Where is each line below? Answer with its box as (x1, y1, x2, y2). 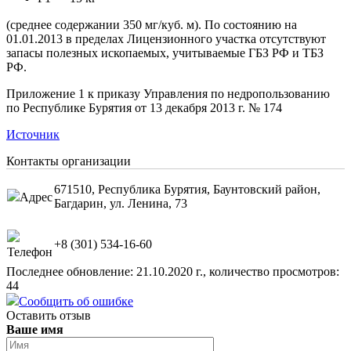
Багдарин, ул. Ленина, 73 (54, 196, 187, 210)
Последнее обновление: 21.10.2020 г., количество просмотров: (6, 264, 339, 278)
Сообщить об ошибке (19, 294, 133, 308)
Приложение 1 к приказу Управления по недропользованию (6, 86, 330, 100)
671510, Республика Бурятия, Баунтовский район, (54, 182, 320, 196)
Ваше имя (6, 322, 63, 336)
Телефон (7, 244, 52, 259)
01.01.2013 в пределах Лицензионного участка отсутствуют (6, 31, 326, 45)
